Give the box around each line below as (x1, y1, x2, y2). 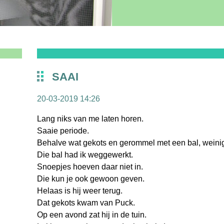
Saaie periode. (37, 126, 89, 135)
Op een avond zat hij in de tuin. (37, 210, 146, 219)
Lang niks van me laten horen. (37, 114, 143, 123)
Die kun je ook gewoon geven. (37, 174, 144, 183)
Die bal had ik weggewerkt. (37, 150, 133, 159)
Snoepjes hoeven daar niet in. (37, 162, 143, 171)
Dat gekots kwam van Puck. (37, 198, 135, 207)
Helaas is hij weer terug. (37, 186, 122, 195)
